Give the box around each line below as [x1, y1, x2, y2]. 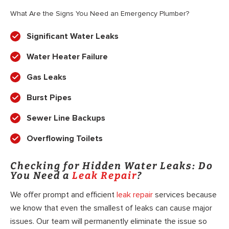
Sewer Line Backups [27, 112, 105, 123]
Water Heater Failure [27, 51, 108, 62]
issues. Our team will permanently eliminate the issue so [10, 216, 207, 227]
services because [153, 190, 217, 200]
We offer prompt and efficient [10, 190, 117, 200]
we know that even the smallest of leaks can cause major [10, 203, 212, 214]
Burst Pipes [27, 92, 72, 103]
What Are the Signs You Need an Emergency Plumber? [10, 9, 189, 18]
